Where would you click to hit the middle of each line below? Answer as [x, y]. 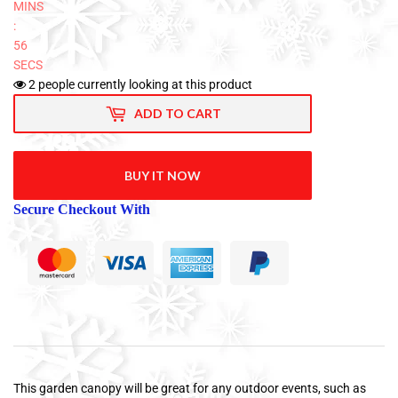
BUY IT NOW [163, 175]
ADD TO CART [177, 114]
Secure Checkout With [82, 209]
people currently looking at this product [144, 84]
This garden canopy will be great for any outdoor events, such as [190, 388]
